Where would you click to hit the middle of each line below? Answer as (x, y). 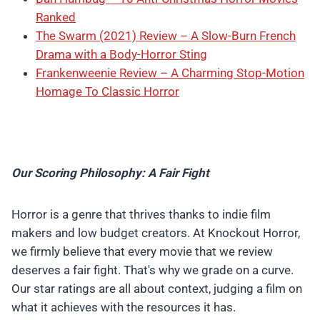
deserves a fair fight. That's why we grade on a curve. (152, 270)
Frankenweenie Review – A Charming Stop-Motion (170, 72)
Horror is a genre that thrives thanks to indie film (141, 214)
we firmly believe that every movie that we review (142, 251)
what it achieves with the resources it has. (124, 307)
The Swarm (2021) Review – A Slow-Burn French (166, 35)
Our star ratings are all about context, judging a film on (157, 288)
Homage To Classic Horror (107, 91)
